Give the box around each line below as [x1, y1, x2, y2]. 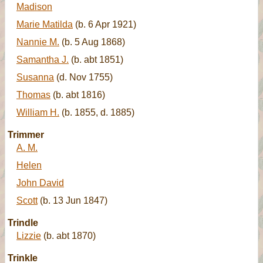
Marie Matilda [16, 19, 73, 29]
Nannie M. [16, 37, 59, 47]
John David [16, 178, 64, 188]
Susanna [16, 72, 54, 82]
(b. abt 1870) [41, 231, 96, 241]
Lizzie [16, 231, 41, 241]
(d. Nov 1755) [54, 72, 113, 82]
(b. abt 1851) [69, 55, 123, 65]
